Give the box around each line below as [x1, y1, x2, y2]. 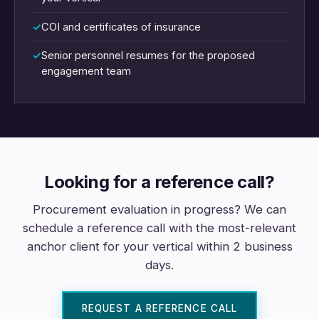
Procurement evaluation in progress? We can [33, 202, 286, 216]
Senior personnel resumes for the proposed [41, 49, 255, 63]
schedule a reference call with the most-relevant [23, 220, 296, 235]
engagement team [41, 65, 131, 78]
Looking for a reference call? [43, 171, 276, 192]
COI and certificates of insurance [41, 20, 201, 33]
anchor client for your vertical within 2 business [26, 239, 293, 253]
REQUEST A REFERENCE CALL [81, 302, 238, 314]
